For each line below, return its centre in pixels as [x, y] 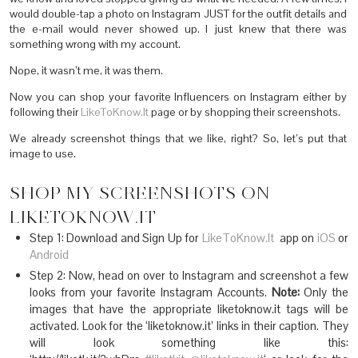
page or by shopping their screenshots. [245, 111]
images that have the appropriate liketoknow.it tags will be [189, 308]
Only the [324, 292]
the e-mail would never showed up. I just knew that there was [178, 28]
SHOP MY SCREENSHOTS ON [140, 193]
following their [45, 111]
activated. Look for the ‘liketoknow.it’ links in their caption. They [189, 325]
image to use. [43, 153]
